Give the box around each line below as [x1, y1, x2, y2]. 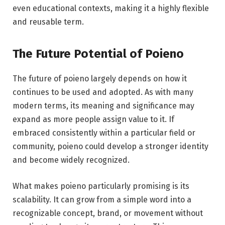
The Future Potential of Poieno [13, 47, 184, 61]
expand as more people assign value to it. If [13, 115, 174, 125]
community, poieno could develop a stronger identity [13, 142, 208, 152]
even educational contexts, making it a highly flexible [13, 4, 209, 13]
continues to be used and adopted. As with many [13, 87, 193, 97]
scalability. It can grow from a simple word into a [13, 195, 191, 205]
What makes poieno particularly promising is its [13, 181, 189, 191]
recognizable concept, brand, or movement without [13, 208, 203, 218]
